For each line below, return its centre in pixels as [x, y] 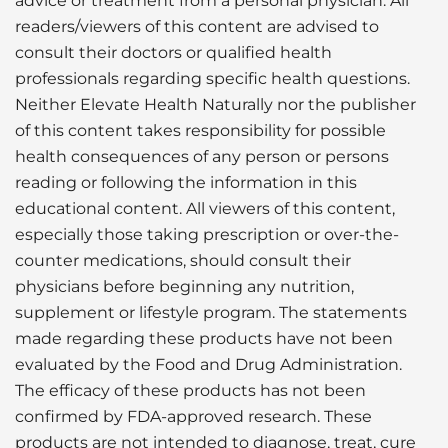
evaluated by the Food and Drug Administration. [208, 365]
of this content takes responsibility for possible [200, 131]
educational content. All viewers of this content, [205, 209]
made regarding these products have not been [204, 339]
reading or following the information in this [186, 183]
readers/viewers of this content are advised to [197, 27]
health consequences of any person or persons [202, 157]
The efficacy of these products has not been [190, 391]
